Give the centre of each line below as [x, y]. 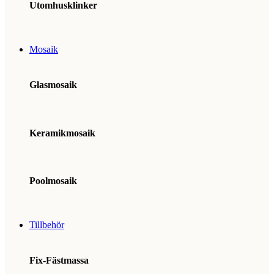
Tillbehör [47, 224]
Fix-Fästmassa [59, 261]
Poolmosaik [53, 181]
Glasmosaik [53, 85]
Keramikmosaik [62, 133]
